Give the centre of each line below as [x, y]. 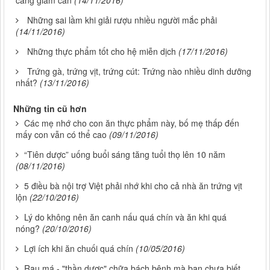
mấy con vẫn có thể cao [61, 135]
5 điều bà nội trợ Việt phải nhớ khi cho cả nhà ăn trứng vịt [133, 186]
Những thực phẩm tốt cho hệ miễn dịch [102, 52]
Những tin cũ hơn [50, 109]
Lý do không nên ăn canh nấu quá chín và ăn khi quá [125, 217]
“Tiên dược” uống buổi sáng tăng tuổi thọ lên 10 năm [125, 155]
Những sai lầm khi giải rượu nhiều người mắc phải [122, 20]
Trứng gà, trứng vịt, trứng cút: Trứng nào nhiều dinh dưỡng [139, 71]
